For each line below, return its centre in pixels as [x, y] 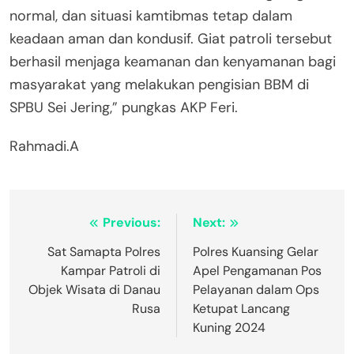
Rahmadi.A [44, 147]
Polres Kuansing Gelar [256, 252]
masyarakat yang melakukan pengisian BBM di [159, 85]
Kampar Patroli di [111, 271]
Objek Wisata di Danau [94, 290]
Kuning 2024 [229, 328]
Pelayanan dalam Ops [256, 290]
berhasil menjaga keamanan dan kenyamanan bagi [173, 62]
